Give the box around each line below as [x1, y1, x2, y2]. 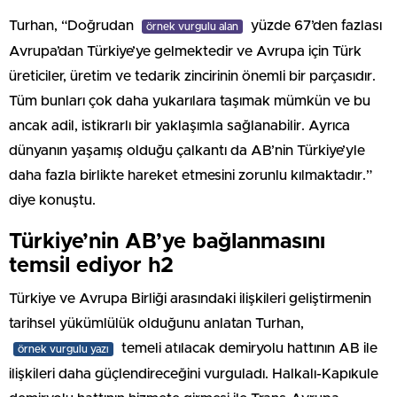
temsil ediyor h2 [9, 254, 174, 276]
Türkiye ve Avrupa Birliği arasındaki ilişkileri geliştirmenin [9, 291, 371, 306]
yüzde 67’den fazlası [247, 18, 382, 33]
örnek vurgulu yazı [18, 343, 109, 354]
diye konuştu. [9, 192, 96, 207]
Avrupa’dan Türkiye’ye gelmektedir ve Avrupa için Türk [9, 43, 362, 58]
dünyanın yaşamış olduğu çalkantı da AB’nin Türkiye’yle [9, 143, 365, 158]
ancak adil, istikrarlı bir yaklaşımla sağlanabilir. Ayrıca [9, 118, 350, 133]
